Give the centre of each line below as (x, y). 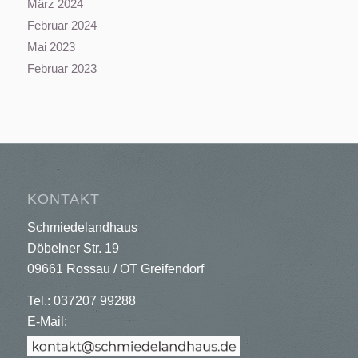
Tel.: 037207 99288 (81, 300)
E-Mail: (47, 321)
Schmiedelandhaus (82, 228)
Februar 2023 (62, 68)
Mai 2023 (51, 46)
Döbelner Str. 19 (73, 249)
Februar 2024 (62, 25)
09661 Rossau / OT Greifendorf (115, 269)
